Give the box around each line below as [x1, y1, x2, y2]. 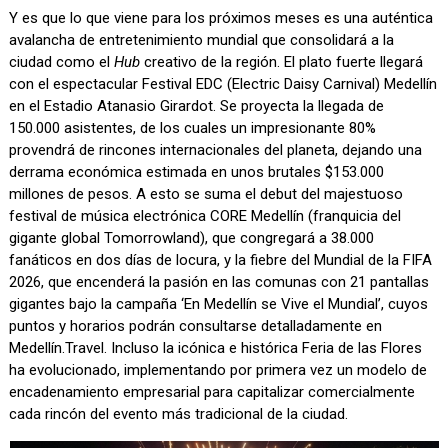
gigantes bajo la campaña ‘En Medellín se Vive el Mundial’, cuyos [9, 295, 429, 314]
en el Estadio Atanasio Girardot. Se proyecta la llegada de [9, 97, 385, 116]
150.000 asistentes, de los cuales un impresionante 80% [9, 119, 377, 138]
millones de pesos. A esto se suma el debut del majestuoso [9, 185, 404, 204]
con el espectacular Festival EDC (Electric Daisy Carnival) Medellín [9, 75, 438, 94]
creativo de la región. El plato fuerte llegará [140, 53, 424, 72]
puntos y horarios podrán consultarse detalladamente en [9, 317, 383, 336]
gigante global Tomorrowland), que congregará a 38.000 [9, 229, 375, 248]
